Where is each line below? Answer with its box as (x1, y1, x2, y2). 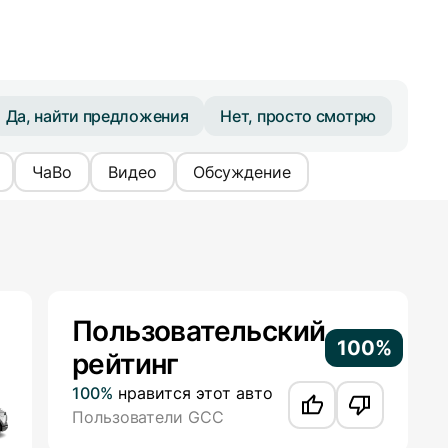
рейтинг (72, 347, 179, 382)
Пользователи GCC (72, 407, 224, 428)
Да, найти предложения (5, 105, 189, 126)
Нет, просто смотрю (220, 105, 376, 126)
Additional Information (48, 292, 222, 313)
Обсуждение (192, 162, 291, 183)
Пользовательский (72, 314, 326, 349)
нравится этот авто (112, 383, 273, 404)
